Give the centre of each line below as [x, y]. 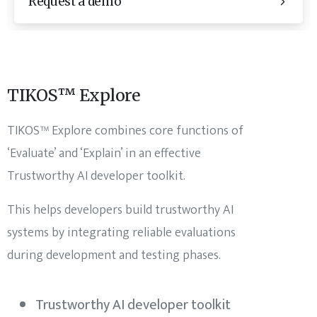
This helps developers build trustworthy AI [120, 210]
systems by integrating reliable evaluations [121, 232]
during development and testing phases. [114, 255]
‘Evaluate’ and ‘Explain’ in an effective [104, 153]
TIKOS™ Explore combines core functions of [125, 131]
